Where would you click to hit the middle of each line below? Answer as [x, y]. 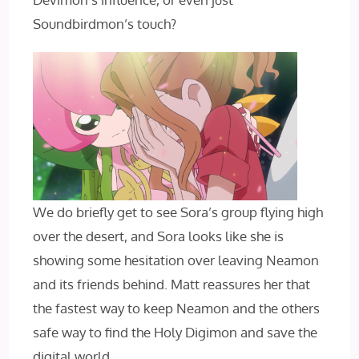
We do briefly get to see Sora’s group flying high [178, 212]
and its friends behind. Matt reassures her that [172, 284]
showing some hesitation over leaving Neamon [176, 260]
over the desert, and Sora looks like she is [159, 236]
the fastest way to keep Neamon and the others [177, 309]
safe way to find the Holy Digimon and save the [175, 333]
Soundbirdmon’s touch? [105, 23]
